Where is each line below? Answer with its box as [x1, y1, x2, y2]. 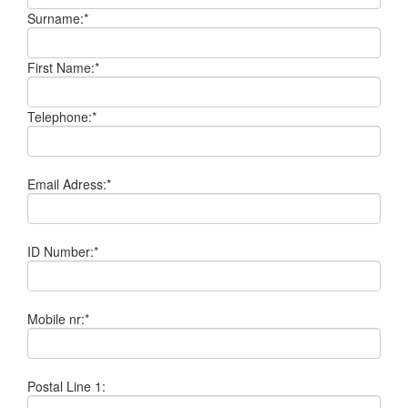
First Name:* [27, 58, 99, 76]
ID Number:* [27, 242, 98, 260]
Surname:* [27, 9, 88, 27]
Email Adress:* [27, 175, 111, 193]
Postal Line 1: [27, 377, 106, 395]
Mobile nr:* [27, 310, 89, 328]
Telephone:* [27, 107, 97, 126]
